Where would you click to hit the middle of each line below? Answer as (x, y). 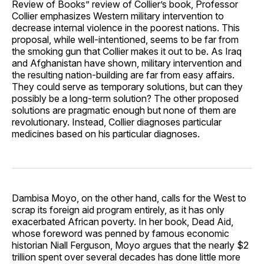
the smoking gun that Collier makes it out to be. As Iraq (127, 51)
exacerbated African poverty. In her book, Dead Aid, (123, 221)
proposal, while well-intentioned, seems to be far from (125, 39)
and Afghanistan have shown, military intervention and (127, 63)
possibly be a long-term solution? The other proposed (125, 98)
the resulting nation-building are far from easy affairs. (123, 75)
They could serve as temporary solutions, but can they (127, 86)
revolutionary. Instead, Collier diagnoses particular (117, 122)
